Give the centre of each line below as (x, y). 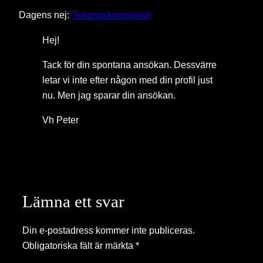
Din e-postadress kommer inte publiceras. (109, 230)
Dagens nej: (45, 15)
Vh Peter (60, 120)
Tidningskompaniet (111, 15)
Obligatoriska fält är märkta (79, 245)
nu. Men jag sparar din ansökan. (109, 95)
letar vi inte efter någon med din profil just (127, 80)
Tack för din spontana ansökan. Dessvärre (129, 64)
